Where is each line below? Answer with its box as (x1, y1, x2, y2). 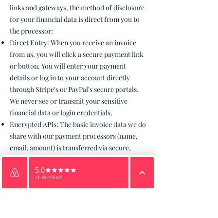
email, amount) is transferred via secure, (10, 143, 131, 152)
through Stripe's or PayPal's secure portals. (10, 85, 139, 94)
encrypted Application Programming (10, 155, 120, 164)
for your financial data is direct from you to (10, 15, 140, 24)
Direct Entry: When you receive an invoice (10, 38, 136, 47)
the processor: (10, 26, 53, 36)
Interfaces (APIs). (10, 166, 61, 176)
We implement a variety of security (10, 198, 124, 207)
